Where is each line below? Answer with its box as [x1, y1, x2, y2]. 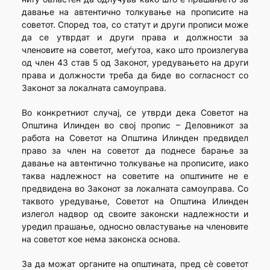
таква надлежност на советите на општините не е [21, 171, 249, 181]
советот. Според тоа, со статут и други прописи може [21, 19, 249, 30]
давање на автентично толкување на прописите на [21, 7, 249, 17]
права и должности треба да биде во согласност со [21, 70, 249, 81]
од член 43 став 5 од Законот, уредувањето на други [21, 57, 249, 68]
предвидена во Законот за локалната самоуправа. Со [21, 183, 249, 194]
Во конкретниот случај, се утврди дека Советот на [21, 107, 249, 118]
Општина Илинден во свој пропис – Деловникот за [21, 120, 249, 131]
